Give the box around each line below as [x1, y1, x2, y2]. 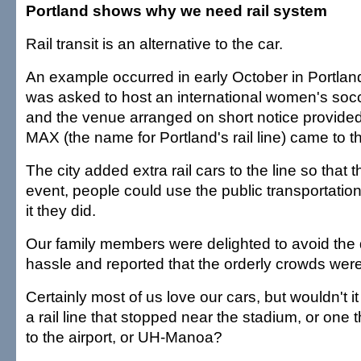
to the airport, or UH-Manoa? [26, 328, 222, 346]
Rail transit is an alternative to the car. [26, 35, 283, 52]
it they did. [26, 201, 96, 219]
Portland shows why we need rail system [26, 2, 327, 19]
